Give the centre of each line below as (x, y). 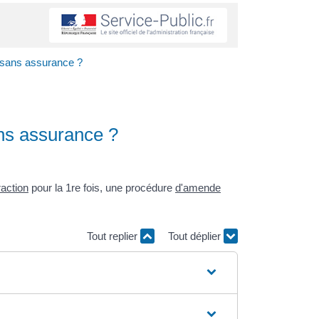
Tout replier (114, 236)
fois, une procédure (128, 187)
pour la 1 (50, 187)
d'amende (198, 187)
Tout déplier (196, 236)
